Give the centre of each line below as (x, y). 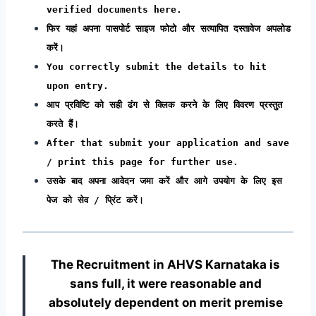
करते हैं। (63, 123)
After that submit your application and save (168, 142)
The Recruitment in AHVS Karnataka (160, 264)
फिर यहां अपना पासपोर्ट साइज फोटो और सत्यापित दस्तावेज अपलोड (169, 28)
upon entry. (78, 85)
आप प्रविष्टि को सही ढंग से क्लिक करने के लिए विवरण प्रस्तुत (164, 104)
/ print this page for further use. (142, 162)
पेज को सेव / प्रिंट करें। (95, 200)
